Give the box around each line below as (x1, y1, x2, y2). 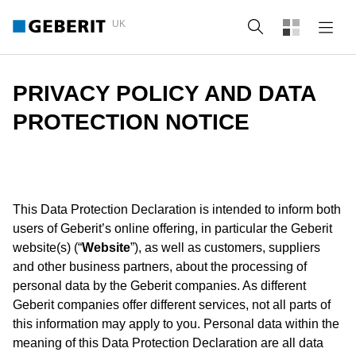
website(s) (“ (13, 241, 82, 254)
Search (273, 20, 314, 33)
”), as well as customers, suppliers (130, 241, 320, 254)
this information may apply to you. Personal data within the (13, 317, 339, 331)
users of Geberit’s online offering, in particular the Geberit (13, 222, 332, 235)
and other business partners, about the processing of (13, 260, 307, 273)
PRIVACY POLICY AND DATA (13, 81, 315, 106)
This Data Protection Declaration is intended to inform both (13, 203, 341, 216)
